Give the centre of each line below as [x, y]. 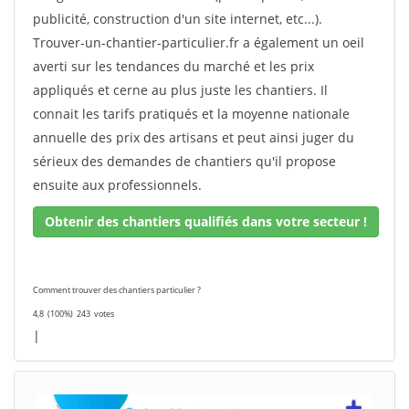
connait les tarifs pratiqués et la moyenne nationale [191, 114]
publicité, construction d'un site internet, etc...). [178, 19]
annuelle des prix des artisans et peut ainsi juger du [194, 137]
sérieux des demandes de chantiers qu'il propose [184, 161]
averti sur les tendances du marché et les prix [173, 66]
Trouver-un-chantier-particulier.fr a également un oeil [199, 42]
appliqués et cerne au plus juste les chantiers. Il [180, 90]
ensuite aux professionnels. [117, 185]
